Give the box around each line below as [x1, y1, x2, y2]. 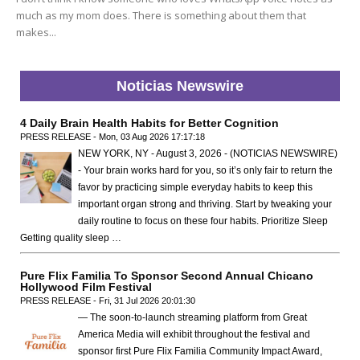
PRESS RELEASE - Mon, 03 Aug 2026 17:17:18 [20, 132, 205, 142]
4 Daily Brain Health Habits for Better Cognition [20, 117, 279, 130]
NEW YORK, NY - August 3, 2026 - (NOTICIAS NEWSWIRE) [78, 148, 337, 160]
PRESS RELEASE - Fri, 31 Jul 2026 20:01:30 [20, 296, 195, 306]
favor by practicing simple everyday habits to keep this [78, 182, 313, 194]
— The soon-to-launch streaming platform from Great [78, 312, 307, 324]
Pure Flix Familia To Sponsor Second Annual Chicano [20, 269, 313, 283]
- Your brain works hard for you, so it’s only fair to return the [78, 165, 333, 177]
